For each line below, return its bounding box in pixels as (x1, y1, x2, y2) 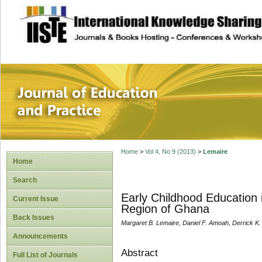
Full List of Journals (13, 251, 78, 259)
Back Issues (13, 213, 54, 222)
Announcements (13, 232, 68, 240)
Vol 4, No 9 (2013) (144, 148, 196, 156)
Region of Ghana (120, 202, 209, 216)
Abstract (120, 247, 158, 258)
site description (74, 12, 152, 24)
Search (13, 176, 37, 184)
